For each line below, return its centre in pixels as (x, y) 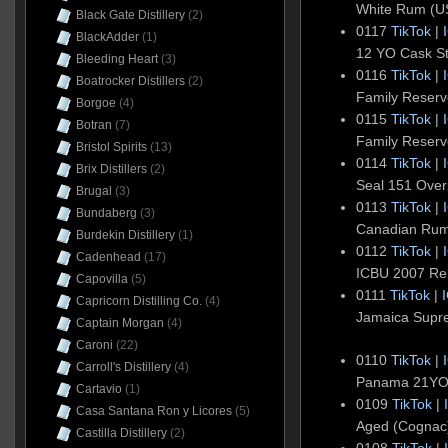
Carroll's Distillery (123, 367)
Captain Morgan (119, 323)
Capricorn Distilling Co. (138, 301)
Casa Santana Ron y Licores (153, 411)
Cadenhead (108, 257)
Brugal (93, 191)
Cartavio (98, 389)
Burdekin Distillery (125, 235)
